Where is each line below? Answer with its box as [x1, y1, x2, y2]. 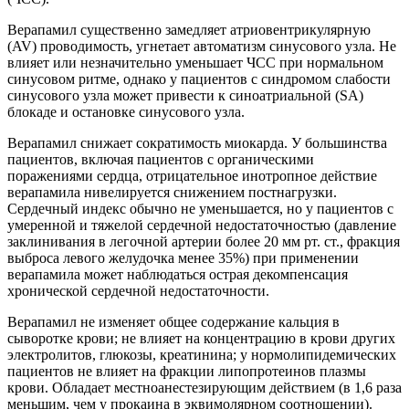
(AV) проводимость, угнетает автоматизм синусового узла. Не [7, 38, 396, 55]
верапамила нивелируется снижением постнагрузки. [7, 184, 337, 201]
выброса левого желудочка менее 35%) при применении [7, 250, 359, 267]
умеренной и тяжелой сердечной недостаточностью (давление [7, 217, 396, 234]
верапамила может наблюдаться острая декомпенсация [7, 267, 348, 283]
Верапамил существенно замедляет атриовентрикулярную [7, 22, 371, 38]
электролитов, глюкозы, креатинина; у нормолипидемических [7, 347, 396, 363]
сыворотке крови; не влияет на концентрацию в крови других [7, 330, 395, 347]
